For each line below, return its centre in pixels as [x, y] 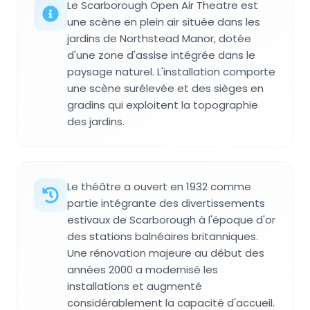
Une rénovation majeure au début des [166, 253]
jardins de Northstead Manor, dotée [159, 39]
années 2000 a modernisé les [143, 270]
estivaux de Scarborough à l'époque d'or [171, 220]
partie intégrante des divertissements [166, 203]
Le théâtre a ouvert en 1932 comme [159, 187]
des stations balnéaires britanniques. [163, 237]
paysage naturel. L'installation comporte [171, 72]
